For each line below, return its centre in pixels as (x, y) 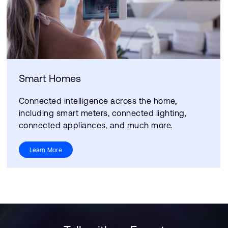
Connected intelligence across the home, (97, 101)
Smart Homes (50, 78)
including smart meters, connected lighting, (102, 113)
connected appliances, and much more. (95, 125)
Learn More (46, 150)
